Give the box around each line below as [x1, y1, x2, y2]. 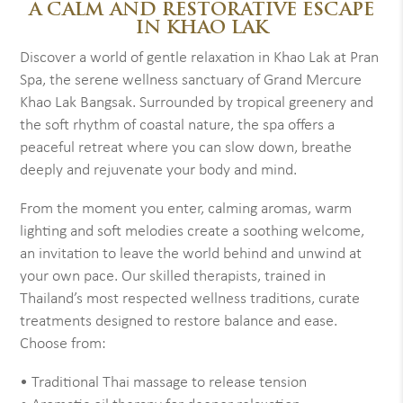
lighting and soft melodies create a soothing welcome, [20, 223, 365, 240]
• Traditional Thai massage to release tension [20, 374, 308, 391]
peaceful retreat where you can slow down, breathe [20, 139, 353, 157]
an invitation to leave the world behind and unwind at [20, 246, 363, 263]
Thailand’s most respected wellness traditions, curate [20, 291, 361, 308]
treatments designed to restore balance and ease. [20, 313, 338, 330]
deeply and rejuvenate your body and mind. [20, 162, 298, 179]
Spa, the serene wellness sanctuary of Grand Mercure [20, 72, 363, 89]
